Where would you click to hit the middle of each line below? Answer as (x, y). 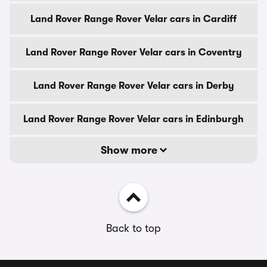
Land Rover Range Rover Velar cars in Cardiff (133, 19)
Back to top (133, 228)
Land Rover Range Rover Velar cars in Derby (133, 86)
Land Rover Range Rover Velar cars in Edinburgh (133, 119)
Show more (130, 150)
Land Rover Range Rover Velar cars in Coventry (133, 52)
